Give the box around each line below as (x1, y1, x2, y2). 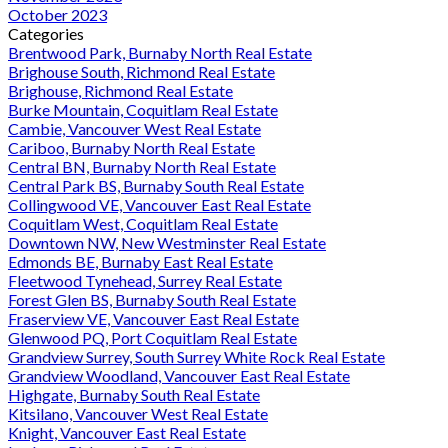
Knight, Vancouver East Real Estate (8, 422, 246, 442)
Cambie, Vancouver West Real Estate (8, 118, 261, 138)
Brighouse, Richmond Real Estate (8, 80, 233, 100)
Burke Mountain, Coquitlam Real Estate (8, 99, 278, 119)
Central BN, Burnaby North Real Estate (8, 156, 276, 176)
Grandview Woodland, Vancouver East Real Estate (8, 365, 350, 385)
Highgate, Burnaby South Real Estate (8, 384, 260, 404)
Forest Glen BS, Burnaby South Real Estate (8, 289, 296, 309)
